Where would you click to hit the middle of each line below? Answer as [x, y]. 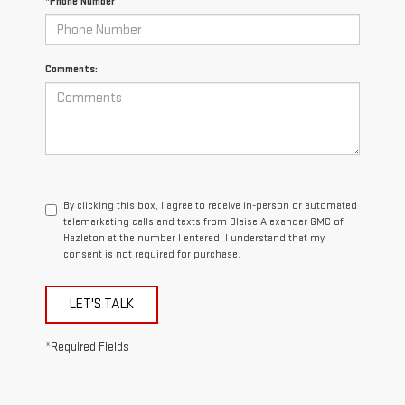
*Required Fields [87, 348]
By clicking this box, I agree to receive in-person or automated [210, 206]
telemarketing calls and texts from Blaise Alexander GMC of [203, 222]
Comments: [71, 70]
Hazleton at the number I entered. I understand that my [194, 239]
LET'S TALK [102, 305]
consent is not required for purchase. [152, 255]
